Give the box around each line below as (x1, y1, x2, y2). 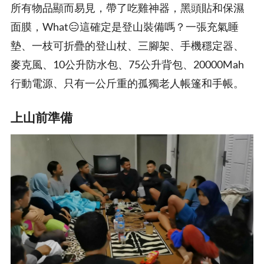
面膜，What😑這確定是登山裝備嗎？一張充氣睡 (11, 20, 239, 34)
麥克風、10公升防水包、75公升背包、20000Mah (11, 58, 244, 71)
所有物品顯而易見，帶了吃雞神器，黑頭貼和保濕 (11, 1, 244, 15)
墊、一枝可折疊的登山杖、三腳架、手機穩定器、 (11, 39, 244, 52)
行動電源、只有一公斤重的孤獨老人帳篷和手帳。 (11, 77, 244, 90)
